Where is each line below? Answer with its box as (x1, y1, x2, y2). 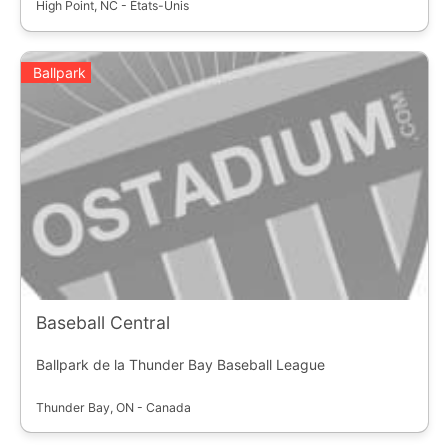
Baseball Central (35, 312, 170, 334)
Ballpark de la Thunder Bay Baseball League (35, 356, 325, 374)
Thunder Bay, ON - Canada (35, 400, 191, 416)
